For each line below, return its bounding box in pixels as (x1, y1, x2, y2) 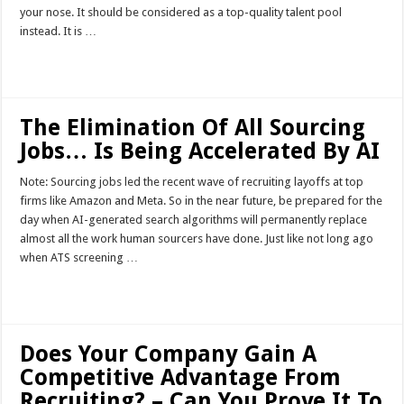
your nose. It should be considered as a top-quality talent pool (20, 5, 343, 19)
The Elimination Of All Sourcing (20, 114, 366, 141)
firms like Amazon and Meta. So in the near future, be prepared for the (20, 193, 383, 207)
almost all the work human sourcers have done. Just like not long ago (20, 231, 374, 245)
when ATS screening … (20, 250, 139, 264)
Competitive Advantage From (20, 363, 342, 390)
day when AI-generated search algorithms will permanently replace (20, 212, 368, 226)
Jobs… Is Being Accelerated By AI (20, 137, 381, 164)
